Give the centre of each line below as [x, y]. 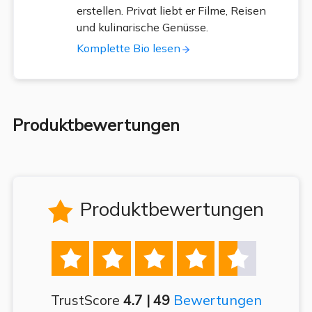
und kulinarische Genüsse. [142, 27]
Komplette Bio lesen [128, 48]
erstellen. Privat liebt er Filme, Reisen [171, 10]
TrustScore [87, 300]
